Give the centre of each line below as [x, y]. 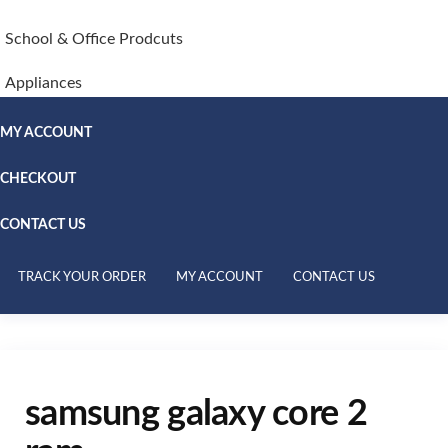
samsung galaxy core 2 [196, 413]
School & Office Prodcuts [94, 38]
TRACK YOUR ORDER [82, 278]
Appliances [43, 82]
